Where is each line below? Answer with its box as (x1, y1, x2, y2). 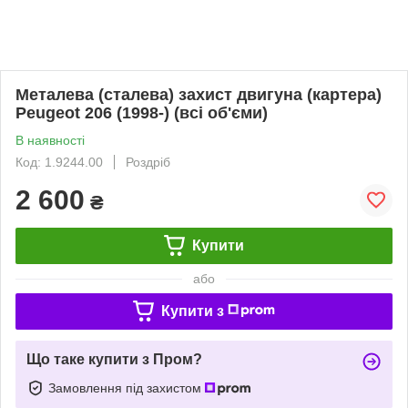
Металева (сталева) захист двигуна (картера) (15, 85, 382, 104)
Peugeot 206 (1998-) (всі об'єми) (15, 103, 268, 122)
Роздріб (126, 154, 170, 169)
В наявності (15, 132, 85, 148)
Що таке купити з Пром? (26, 351, 202, 367)
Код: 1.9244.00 (15, 154, 103, 169)
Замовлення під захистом (48, 380, 205, 395)
